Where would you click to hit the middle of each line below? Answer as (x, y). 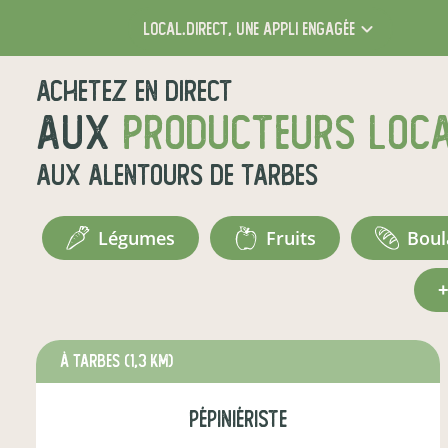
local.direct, (187, 29)
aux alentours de (138, 175)
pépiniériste (238, 419)
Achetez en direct (134, 91)
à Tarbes (92, 361)
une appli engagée (293, 29)
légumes (141, 238)
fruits (296, 238)
